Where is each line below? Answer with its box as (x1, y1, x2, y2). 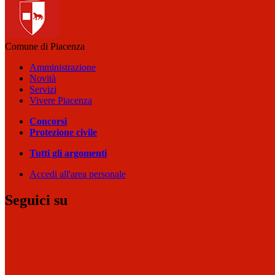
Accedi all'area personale (29, 169, 126, 179)
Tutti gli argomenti (29, 148, 107, 158)
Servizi (29, 84, 56, 95)
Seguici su (5, 192, 68, 208)
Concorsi (29, 116, 67, 126)
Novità (29, 73, 56, 83)
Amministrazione (29, 62, 96, 72)
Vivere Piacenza (29, 95, 92, 106)
